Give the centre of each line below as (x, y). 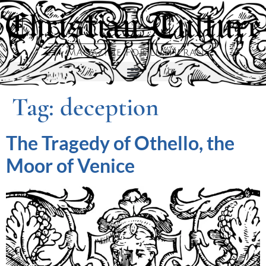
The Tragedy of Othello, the (120, 143)
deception (109, 107)
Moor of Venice (70, 166)
